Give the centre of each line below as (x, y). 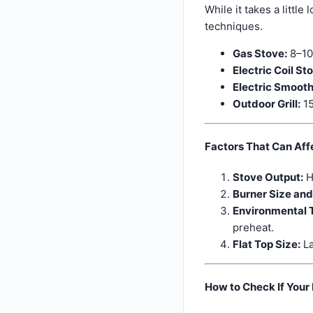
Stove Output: (268, 177)
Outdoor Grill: (267, 103)
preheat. (253, 227)
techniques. (234, 26)
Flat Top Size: (267, 244)
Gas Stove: (260, 53)
